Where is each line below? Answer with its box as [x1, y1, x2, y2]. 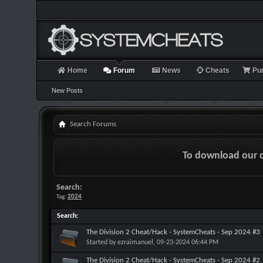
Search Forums [70, 120, 116, 128]
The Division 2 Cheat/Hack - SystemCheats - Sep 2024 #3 [86, 228, 260, 236]
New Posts [52, 87, 83, 94]
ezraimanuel [117, 238, 153, 246]
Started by [86, 238, 117, 246]
